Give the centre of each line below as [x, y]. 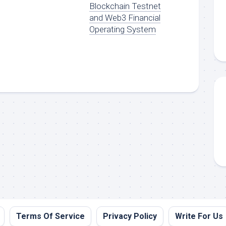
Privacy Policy [130, 216]
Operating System [123, 29]
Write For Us [199, 216]
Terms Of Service [50, 216]
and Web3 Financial [125, 17]
